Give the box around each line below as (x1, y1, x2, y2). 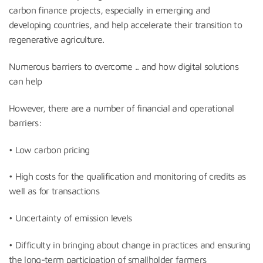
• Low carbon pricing (9, 144, 90, 155)
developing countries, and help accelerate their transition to (9, 19, 242, 31)
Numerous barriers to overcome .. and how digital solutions (9, 60, 239, 72)
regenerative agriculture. (9, 34, 104, 45)
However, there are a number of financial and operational (9, 102, 234, 113)
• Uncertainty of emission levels (9, 213, 132, 224)
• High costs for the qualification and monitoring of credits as (9, 171, 246, 182)
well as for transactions (9, 186, 99, 197)
